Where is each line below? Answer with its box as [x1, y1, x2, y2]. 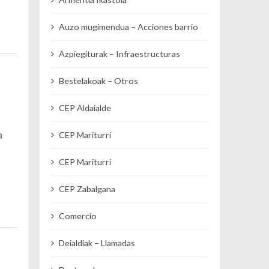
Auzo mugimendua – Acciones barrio [59, 22, 199, 32]
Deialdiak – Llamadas [59, 238, 136, 249]
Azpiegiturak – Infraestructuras [59, 49, 181, 59]
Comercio [59, 211, 97, 222]
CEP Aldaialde [59, 103, 112, 113]
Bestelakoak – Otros [59, 76, 139, 86]
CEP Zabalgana [59, 184, 116, 195]
